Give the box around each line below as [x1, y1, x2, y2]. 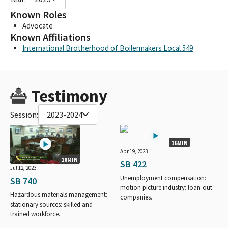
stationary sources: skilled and [10, 199, 93, 209]
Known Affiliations [10, 30, 91, 44]
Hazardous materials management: [10, 190, 107, 199]
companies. [120, 192, 152, 202]
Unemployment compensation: [120, 173, 206, 182]
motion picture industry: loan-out [120, 183, 212, 192]
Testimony [31, 85, 107, 106]
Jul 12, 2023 [10, 164, 36, 172]
